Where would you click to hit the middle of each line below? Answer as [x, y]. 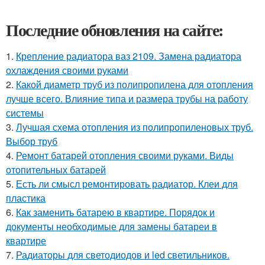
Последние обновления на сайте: [115, 30]
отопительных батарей [56, 169]
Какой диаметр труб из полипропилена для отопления [135, 84]
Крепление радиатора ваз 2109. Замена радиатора [129, 56]
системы [25, 112]
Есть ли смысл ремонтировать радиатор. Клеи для [127, 183]
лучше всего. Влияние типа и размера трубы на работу [127, 98]
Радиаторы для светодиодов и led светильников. [123, 254]
